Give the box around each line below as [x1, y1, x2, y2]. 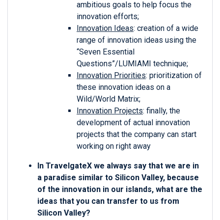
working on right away [77, 141, 151, 151]
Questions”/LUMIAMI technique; [77, 59, 188, 69]
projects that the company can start [77, 130, 196, 139]
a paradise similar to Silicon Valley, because [37, 173, 199, 183]
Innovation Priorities [77, 71, 146, 81]
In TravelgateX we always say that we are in [37, 161, 199, 171]
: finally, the [143, 106, 180, 116]
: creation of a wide [134, 24, 198, 33]
